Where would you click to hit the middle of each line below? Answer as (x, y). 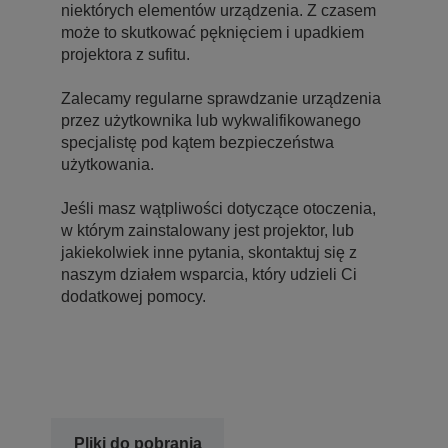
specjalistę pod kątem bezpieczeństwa (197, 142)
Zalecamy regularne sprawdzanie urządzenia (221, 98)
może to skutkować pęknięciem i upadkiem (212, 32)
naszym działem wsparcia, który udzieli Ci (209, 274)
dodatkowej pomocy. (133, 296)
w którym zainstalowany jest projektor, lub (207, 230)
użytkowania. (107, 164)
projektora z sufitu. (125, 54)
